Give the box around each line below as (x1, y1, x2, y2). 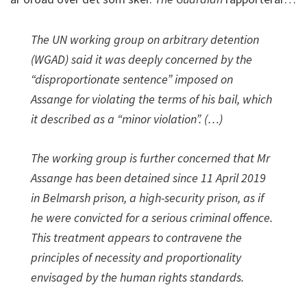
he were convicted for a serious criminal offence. (31, 210, 273, 225)
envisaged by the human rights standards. (31, 269, 244, 285)
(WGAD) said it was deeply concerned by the (31, 51, 252, 67)
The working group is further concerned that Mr (31, 150, 270, 166)
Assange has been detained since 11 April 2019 (31, 170, 266, 186)
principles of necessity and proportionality (31, 249, 241, 265)
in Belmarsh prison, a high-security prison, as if (31, 190, 264, 206)
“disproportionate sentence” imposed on (31, 71, 233, 87)
